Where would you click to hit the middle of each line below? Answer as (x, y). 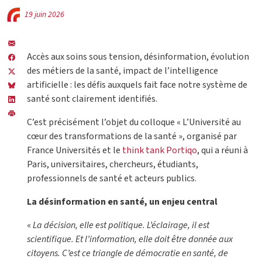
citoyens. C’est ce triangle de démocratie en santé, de (127, 254)
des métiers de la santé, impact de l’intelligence (123, 71)
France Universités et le (74, 151)
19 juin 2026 (44, 15)
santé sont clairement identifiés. (92, 99)
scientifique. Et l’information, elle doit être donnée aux (130, 239)
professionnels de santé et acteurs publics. (112, 179)
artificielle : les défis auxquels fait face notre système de (137, 85)
